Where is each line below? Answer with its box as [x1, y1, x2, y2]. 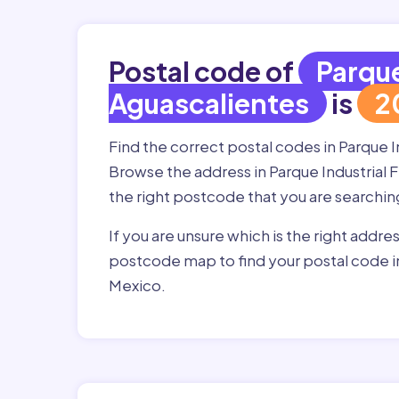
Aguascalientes [109, 86, 309, 120]
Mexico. [109, 275, 168, 295]
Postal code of [109, 54, 298, 88]
